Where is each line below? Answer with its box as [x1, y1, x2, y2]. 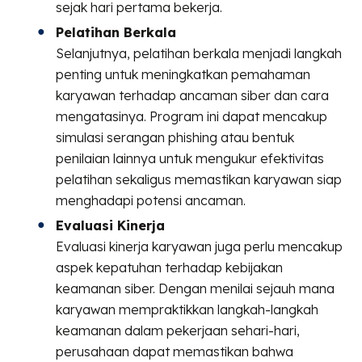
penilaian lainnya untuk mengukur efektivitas [56, 149, 325, 166]
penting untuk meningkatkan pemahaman [56, 65, 311, 82]
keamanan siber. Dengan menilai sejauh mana [56, 280, 335, 297]
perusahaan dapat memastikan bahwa [56, 343, 294, 360]
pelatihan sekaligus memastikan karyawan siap [56, 170, 343, 187]
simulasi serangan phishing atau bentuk [56, 128, 295, 145]
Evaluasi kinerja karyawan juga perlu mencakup [56, 238, 343, 255]
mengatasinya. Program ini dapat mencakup [56, 107, 328, 124]
